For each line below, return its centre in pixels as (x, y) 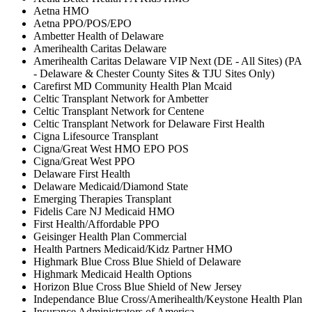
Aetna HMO (61, 11)
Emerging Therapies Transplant (102, 199)
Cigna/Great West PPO (84, 162)
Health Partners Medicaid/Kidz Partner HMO (133, 249)
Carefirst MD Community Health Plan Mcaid (133, 86)
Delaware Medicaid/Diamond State (111, 187)
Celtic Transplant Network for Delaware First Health (149, 124)
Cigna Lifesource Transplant (96, 136)
